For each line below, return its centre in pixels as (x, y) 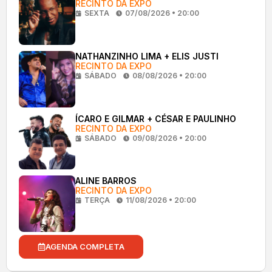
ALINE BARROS (106, 181)
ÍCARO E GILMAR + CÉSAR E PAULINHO (155, 118)
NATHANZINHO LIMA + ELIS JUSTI (147, 56)
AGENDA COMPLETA (85, 246)
